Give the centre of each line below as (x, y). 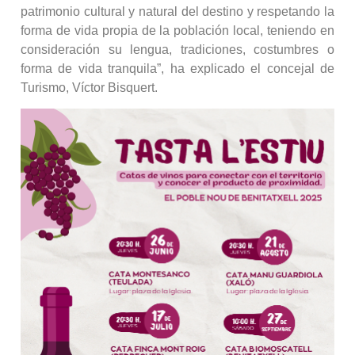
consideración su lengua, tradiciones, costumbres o (177, 49)
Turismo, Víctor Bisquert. (89, 87)
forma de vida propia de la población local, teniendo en (177, 30)
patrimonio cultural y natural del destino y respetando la (177, 11)
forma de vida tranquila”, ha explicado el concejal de (177, 68)
